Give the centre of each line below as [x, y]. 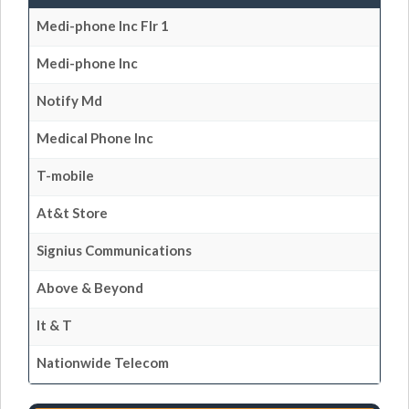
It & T [54, 325]
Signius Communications [114, 250]
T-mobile [65, 175]
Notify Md [69, 100]
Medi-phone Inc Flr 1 [103, 26]
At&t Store [72, 213]
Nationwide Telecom [103, 362]
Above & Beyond [90, 288]
